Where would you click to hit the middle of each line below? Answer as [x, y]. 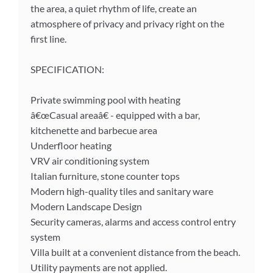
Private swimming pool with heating [105, 99]
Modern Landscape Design [86, 206]
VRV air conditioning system [90, 160]
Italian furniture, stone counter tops [105, 175]
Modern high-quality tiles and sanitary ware [122, 191]
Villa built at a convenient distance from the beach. [135, 252]
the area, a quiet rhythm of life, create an [114, 8]
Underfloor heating [71, 145]
